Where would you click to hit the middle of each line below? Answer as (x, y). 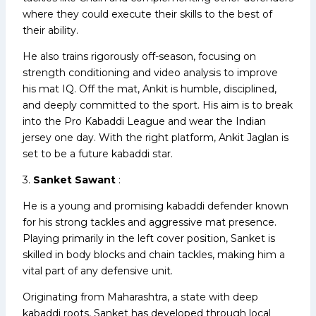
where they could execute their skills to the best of (147, 14)
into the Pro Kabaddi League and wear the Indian (144, 121)
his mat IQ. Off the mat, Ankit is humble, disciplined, (150, 89)
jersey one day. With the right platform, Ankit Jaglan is (156, 137)
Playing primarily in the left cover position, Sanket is (149, 238)
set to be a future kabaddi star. (98, 153)
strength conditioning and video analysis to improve (150, 72)
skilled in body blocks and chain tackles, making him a (154, 254)
